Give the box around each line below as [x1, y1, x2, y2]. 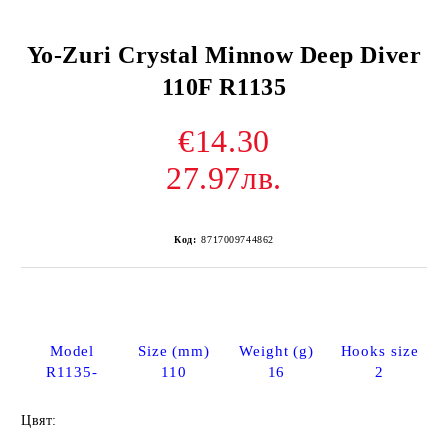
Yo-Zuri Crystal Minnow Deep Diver [26, 42, 422, 68]
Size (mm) [137, 343, 211, 359]
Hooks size [340, 343, 419, 359]
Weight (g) [239, 343, 314, 359]
